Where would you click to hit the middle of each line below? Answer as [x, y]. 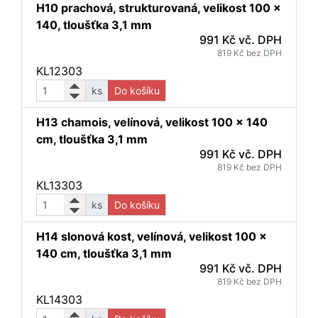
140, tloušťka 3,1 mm [94, 25]
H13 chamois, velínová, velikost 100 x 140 [152, 122]
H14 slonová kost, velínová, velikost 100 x [152, 236]
